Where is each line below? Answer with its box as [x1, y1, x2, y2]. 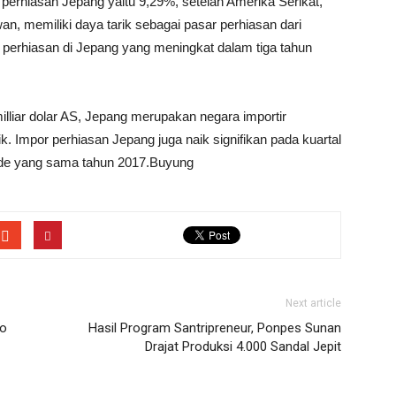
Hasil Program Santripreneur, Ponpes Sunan [88, 320, 341, 336]
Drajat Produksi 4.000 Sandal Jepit [145, 339, 341, 354]
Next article [286, 297, 341, 309]
